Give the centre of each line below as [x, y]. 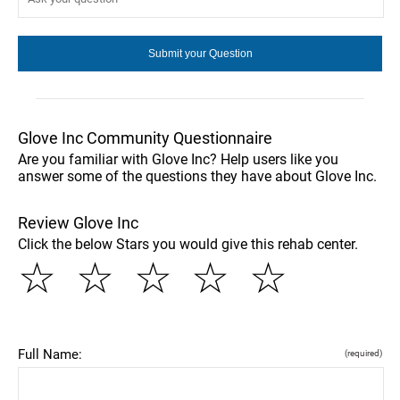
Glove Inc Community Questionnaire [145, 137]
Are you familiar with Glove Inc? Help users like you [178, 159]
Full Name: [50, 354]
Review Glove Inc [78, 222]
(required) [363, 353]
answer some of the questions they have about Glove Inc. [197, 176]
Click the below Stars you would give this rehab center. [188, 244]
